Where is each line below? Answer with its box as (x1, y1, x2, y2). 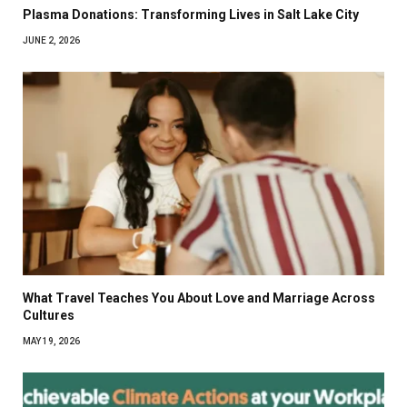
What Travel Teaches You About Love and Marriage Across (23, 291, 375, 306)
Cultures (23, 308, 74, 323)
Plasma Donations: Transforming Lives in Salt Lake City (23, 7, 359, 23)
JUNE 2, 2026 (23, 35, 80, 46)
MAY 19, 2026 (23, 336, 80, 347)
